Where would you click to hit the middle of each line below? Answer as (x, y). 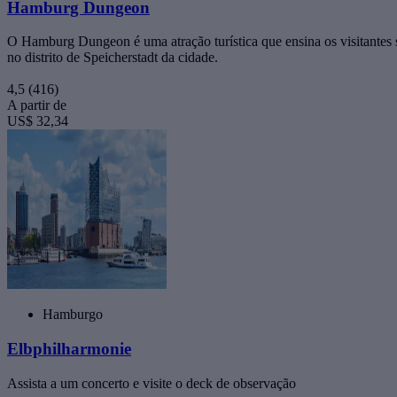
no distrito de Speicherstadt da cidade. (113, 58)
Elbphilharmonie (69, 348)
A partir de (37, 105)
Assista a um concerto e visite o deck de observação (152, 383)
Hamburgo (73, 315)
